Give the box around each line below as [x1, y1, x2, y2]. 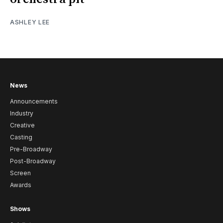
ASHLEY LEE [10, 18, 50, 26]
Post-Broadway [10, 157, 56, 165]
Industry [10, 110, 33, 117]
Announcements [10, 98, 58, 106]
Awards [10, 181, 31, 189]
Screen [10, 169, 31, 177]
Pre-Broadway [10, 145, 52, 153]
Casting [10, 133, 32, 141]
